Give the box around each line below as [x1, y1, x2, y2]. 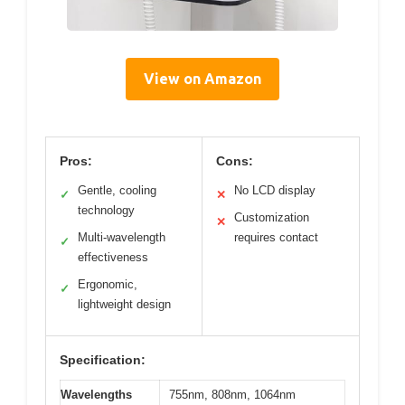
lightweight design [78, 297, 171, 311]
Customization [234, 210, 309, 224]
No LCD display [234, 183, 316, 197]
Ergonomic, [78, 277, 137, 291]
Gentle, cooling [78, 183, 156, 197]
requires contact [234, 230, 318, 244]
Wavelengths [61, 387, 132, 401]
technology [78, 202, 135, 217]
